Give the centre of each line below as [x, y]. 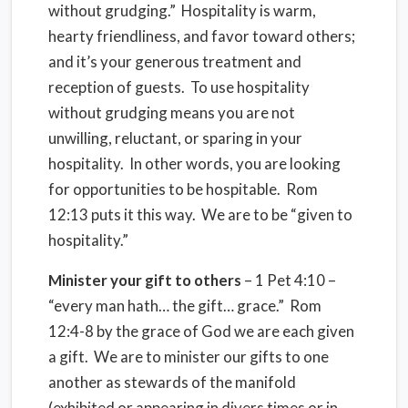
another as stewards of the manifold [172, 382]
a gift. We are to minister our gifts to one [189, 357]
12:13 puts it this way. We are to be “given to [200, 214]
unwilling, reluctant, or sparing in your [175, 138]
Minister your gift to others [145, 280]
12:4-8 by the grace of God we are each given [201, 331]
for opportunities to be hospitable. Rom [183, 189]
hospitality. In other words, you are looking [194, 163]
